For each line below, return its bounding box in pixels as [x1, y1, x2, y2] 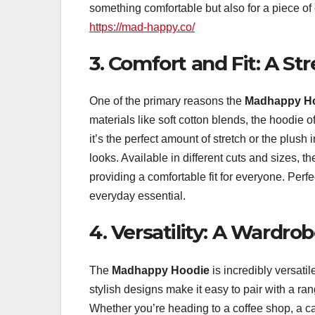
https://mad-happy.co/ [89, 20, 195, 33]
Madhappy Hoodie [112, 264, 210, 276]
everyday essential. [89, 190, 186, 202]
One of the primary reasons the [89, 95, 245, 108]
